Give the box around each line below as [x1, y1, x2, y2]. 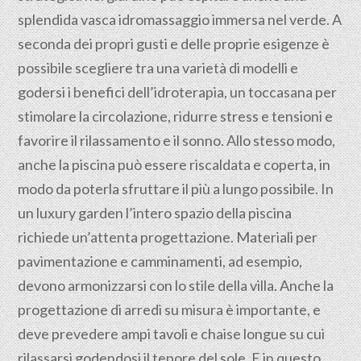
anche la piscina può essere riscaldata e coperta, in [18, 156, 331, 173]
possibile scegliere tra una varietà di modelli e [18, 59, 299, 77]
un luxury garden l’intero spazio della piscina [18, 204, 293, 222]
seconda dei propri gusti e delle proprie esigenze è [18, 35, 330, 52]
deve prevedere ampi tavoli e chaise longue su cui [18, 325, 326, 342]
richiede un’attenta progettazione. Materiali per [18, 228, 318, 246]
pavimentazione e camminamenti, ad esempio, [18, 252, 303, 270]
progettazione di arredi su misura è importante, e [18, 301, 322, 318]
